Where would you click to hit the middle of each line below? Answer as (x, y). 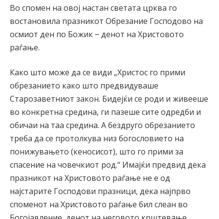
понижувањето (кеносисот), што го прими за (97, 152)
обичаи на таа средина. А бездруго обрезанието (102, 125)
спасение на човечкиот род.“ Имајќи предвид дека (108, 165)
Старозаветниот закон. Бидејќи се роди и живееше (109, 99)
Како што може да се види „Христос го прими (98, 73)
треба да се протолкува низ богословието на (97, 139)
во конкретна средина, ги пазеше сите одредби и (105, 112)
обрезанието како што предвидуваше (84, 86)
